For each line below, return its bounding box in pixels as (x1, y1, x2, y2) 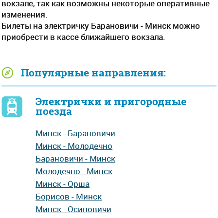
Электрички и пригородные (36, 94, 186, 109)
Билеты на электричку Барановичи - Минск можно (1, 20, 200, 31)
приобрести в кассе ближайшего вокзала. (1, 31, 165, 42)
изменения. (1, 9, 48, 20)
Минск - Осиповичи (36, 203, 111, 215)
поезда (36, 104, 72, 118)
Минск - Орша (36, 178, 90, 189)
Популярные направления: (21, 66, 166, 80)
